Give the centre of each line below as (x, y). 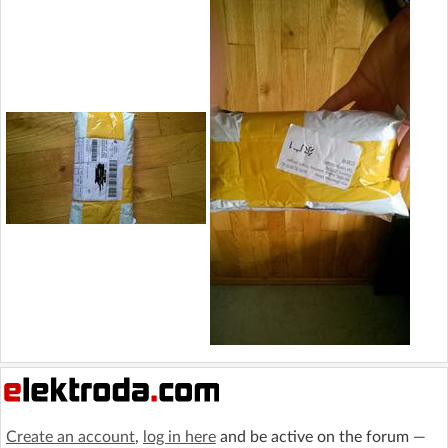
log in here (179, 437)
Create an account (70, 437)
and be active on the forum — (321, 437)
